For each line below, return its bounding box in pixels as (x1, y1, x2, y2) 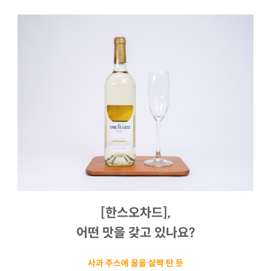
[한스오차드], (100, 205, 171, 221)
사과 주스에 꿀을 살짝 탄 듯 (88, 258, 183, 269)
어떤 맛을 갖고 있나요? (76, 225, 195, 241)
